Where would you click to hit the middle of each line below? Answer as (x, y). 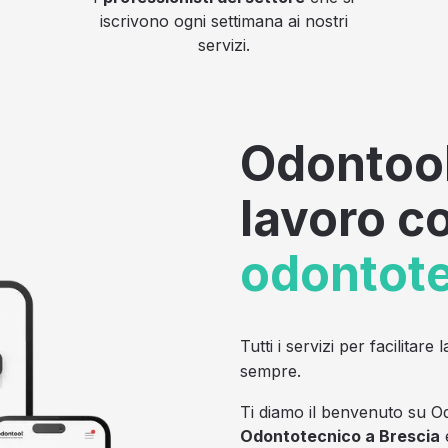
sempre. (270, 370)
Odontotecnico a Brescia (340, 435)
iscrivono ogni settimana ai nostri (223, 20)
